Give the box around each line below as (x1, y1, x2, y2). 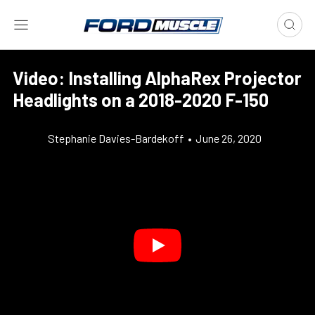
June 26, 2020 (195, 131, 262, 145)
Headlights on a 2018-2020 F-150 (13, 89, 269, 110)
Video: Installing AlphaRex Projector (13, 67, 302, 89)
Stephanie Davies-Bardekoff (48, 131, 184, 145)
